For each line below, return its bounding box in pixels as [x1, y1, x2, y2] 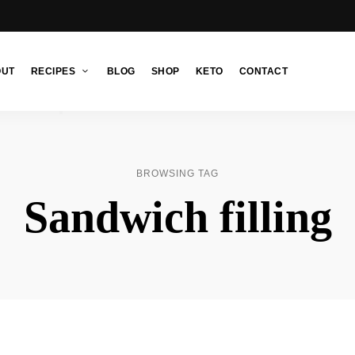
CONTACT [239, 66, 288, 77]
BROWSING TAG [136, 168, 219, 179]
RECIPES [30, 66, 75, 77]
